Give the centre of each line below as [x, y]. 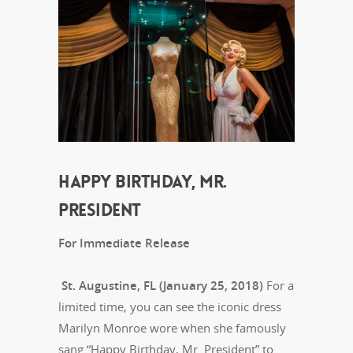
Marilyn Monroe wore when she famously [172, 328]
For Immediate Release [124, 243]
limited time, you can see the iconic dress [170, 307]
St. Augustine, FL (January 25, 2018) [161, 286]
